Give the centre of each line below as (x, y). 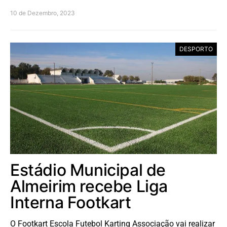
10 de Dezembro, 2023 (43, 13)
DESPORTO (196, 49)
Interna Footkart (71, 202)
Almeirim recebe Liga (89, 186)
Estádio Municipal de (88, 170)
